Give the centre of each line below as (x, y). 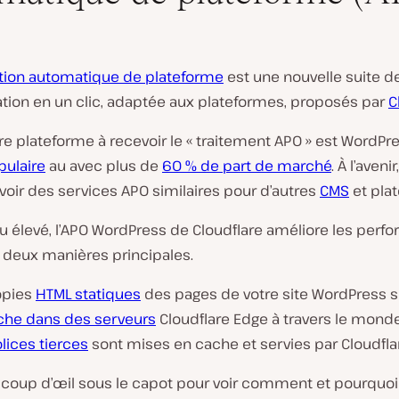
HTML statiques (88, 293)
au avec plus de (104, 165)
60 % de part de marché (247, 165)
